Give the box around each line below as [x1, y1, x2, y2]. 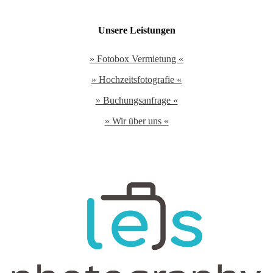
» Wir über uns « [104, 115, 169, 126]
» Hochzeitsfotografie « [91, 74, 182, 85]
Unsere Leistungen [97, 24, 175, 35]
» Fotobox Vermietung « [90, 53, 183, 64]
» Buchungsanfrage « [95, 94, 178, 105]
